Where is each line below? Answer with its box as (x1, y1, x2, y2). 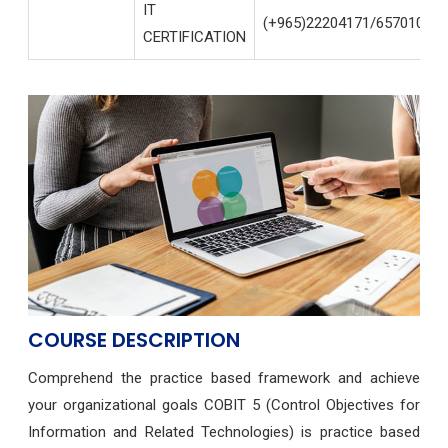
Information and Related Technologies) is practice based (28, 422, 420, 441)
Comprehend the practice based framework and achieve (28, 368, 420, 387)
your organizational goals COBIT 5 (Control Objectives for (28, 395, 420, 414)
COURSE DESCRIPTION (28, 326, 240, 355)
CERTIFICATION (143, 28, 246, 47)
